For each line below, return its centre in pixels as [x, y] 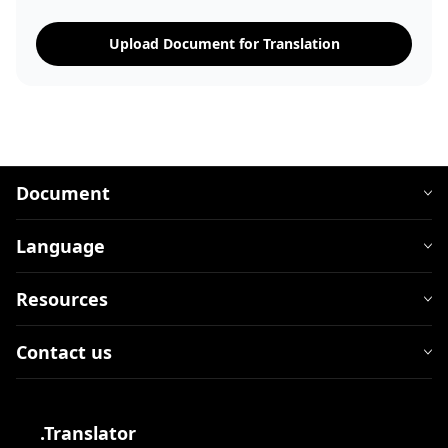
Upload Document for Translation [224, 43]
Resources [62, 299]
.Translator [88, 433]
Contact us [64, 352]
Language [60, 246]
